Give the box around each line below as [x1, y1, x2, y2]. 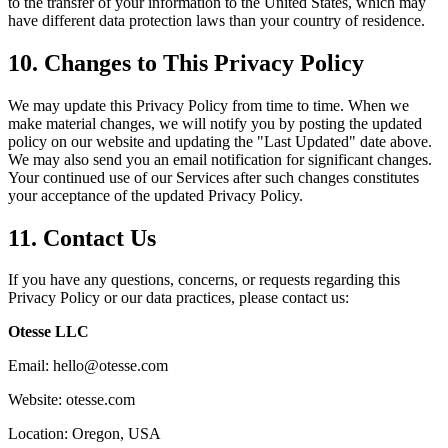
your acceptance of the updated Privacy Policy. [8, 186, 303, 204]
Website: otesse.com [8, 391, 135, 409]
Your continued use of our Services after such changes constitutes [8, 168, 419, 186]
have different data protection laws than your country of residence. [8, 11, 425, 29]
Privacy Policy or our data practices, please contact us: [8, 289, 349, 307]
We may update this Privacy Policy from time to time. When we [8, 96, 409, 114]
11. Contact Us [8, 224, 156, 251]
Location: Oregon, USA [8, 425, 161, 443]
